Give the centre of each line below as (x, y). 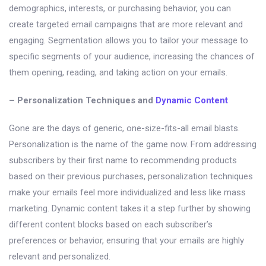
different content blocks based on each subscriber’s (111, 225)
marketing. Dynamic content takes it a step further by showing (130, 209)
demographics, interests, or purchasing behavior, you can (120, 9)
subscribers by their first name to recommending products (123, 161)
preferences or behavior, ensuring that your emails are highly (126, 241)
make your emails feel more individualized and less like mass (127, 193)
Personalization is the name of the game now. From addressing (133, 145)
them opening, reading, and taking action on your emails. (118, 73)
